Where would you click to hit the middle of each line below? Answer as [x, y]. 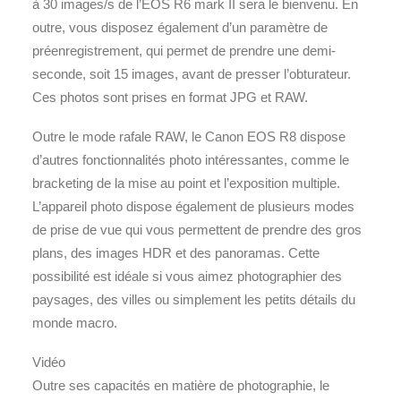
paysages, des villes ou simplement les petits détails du [194, 299]
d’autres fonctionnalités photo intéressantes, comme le [191, 160]
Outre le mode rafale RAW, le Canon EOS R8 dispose [189, 137]
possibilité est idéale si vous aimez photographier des [187, 276]
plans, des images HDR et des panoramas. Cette [176, 253]
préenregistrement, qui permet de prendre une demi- [184, 51]
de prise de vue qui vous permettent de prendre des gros [197, 230]
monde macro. [75, 323]
